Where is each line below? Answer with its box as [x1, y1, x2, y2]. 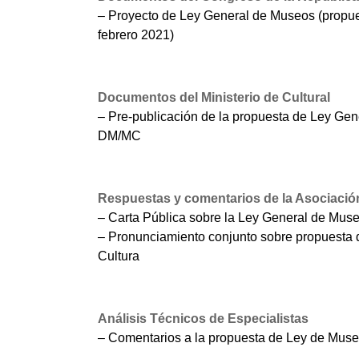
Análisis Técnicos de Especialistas [98, 312, 309, 325]
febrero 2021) [98, 28, 174, 42]
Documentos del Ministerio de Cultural [98, 91, 330, 104]
